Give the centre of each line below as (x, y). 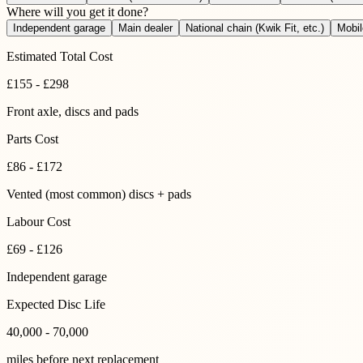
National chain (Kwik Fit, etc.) (255, 28)
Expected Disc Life (56, 304)
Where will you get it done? (77, 11)
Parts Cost (32, 139)
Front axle (32, 111)
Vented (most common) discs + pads (99, 194)
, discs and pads (98, 111)
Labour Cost (38, 221)
